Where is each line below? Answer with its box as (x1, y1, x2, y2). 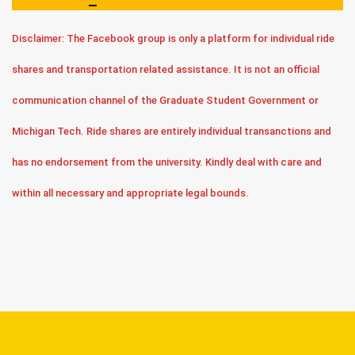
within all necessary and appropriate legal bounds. (12, 187, 249, 200)
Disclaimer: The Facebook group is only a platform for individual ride (12, 32, 334, 45)
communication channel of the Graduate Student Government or (12, 94, 319, 107)
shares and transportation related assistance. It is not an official (12, 63, 319, 76)
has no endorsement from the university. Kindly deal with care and (12, 156, 322, 169)
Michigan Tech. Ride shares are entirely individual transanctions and (12, 125, 331, 138)
